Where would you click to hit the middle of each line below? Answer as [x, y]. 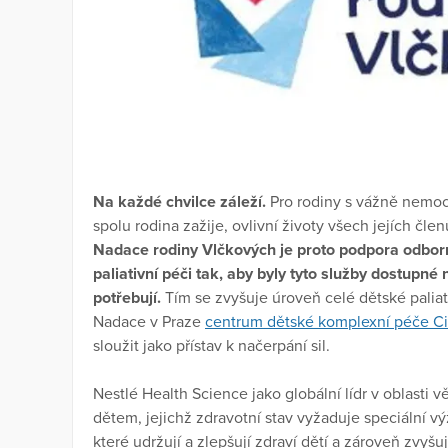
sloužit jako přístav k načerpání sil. [211, 346]
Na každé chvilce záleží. [181, 202]
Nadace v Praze [149, 322]
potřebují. [127, 298]
